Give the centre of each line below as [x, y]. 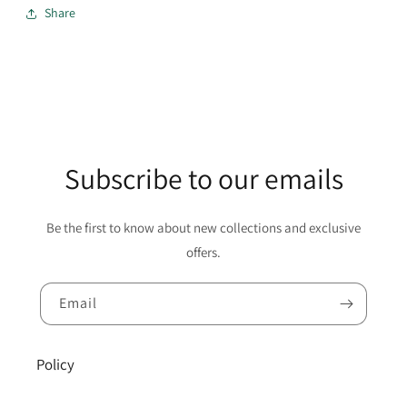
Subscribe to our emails [203, 179]
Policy [55, 364]
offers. [203, 252]
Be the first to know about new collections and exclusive [203, 228]
